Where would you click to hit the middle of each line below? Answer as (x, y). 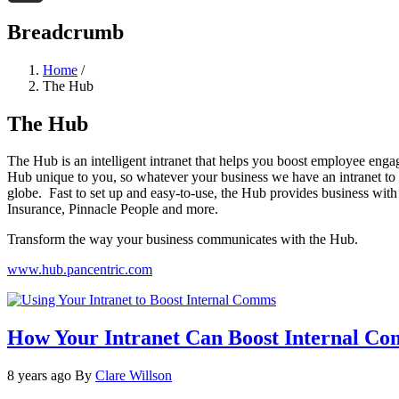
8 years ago (39, 376)
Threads (30, 20)
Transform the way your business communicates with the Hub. (183, 240)
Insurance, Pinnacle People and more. (113, 209)
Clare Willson (134, 376)
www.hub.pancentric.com (80, 270)
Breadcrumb (65, 32)
